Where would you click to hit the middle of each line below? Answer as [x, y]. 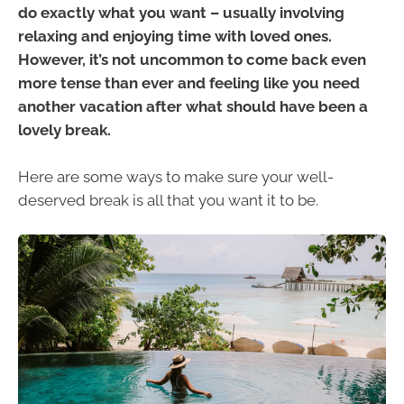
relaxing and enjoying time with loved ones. [175, 36]
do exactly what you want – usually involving [181, 13]
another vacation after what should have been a [193, 106]
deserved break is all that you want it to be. [168, 200]
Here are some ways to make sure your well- [176, 176]
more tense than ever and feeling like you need [189, 83]
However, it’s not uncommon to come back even [192, 60]
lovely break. [64, 130]
